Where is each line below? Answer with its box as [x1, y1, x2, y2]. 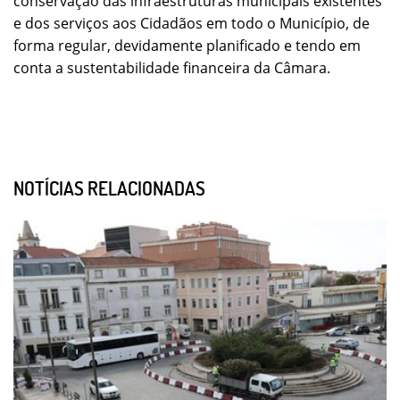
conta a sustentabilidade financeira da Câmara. [13, 58, 330, 79]
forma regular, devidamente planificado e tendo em [13, 36, 361, 56]
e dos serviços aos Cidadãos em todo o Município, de [13, 13, 370, 34]
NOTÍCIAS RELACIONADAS [13, 176, 205, 200]
